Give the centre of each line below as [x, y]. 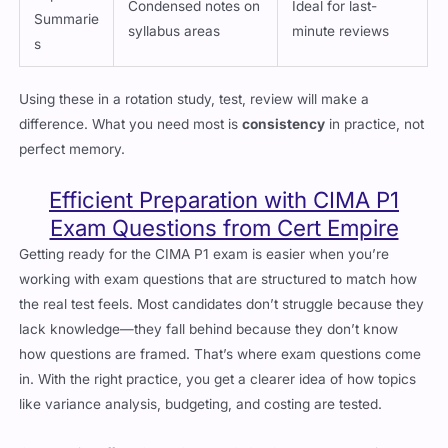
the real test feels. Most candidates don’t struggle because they [222, 290]
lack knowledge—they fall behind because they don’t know [209, 315]
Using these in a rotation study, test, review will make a [194, 85]
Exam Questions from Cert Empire [224, 214]
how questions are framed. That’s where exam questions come [220, 340]
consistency [284, 110]
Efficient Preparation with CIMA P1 [224, 186]
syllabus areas [174, 17]
